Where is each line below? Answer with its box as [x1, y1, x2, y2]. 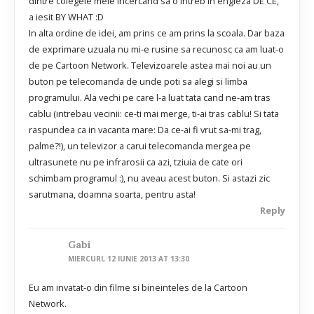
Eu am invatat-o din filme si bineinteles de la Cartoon [29, 281, 247, 294]
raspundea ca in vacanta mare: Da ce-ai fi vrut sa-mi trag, [29, 123, 261, 136]
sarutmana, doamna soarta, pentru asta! [29, 187, 196, 200]
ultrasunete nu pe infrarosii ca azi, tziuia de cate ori [29, 155, 243, 168]
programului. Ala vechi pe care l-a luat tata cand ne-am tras [29, 90, 271, 104]
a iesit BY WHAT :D [29, 10, 104, 23]
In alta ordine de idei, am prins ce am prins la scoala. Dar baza [29, 26, 285, 39]
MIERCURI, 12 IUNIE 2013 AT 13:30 [68, 254, 190, 264]
